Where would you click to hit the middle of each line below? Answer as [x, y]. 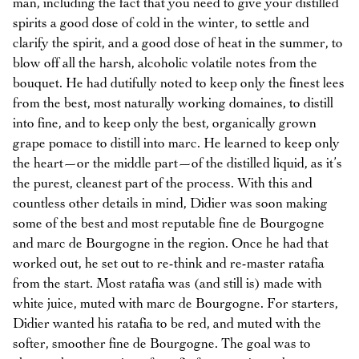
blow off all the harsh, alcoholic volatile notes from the [165, 64]
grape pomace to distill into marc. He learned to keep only [176, 144]
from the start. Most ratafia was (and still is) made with [167, 284]
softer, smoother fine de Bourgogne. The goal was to [162, 344]
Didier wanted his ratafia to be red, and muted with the [167, 324]
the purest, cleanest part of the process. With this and [163, 184]
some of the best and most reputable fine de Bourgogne [169, 224]
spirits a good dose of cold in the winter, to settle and [161, 24]
